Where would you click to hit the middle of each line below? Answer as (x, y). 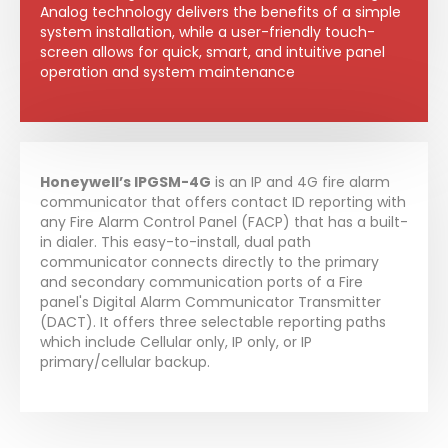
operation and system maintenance (167, 72)
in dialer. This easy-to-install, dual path (175, 242)
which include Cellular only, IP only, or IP (176, 342)
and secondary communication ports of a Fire (201, 282)
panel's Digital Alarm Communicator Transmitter (210, 302)
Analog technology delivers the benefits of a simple (220, 12)
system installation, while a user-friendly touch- (207, 32)
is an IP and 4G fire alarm (300, 182)
